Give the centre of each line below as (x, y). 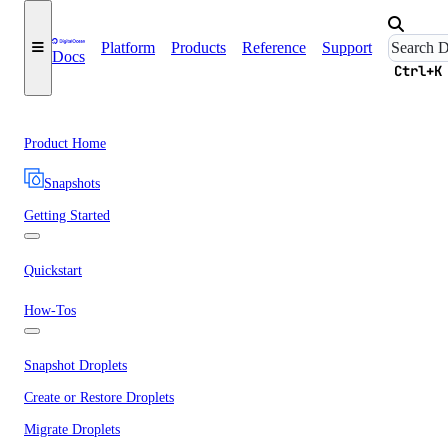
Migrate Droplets (72, 429)
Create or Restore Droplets (99, 397)
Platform (128, 47)
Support (347, 47)
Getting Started (67, 215)
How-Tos (50, 310)
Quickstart (53, 270)
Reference (274, 47)
